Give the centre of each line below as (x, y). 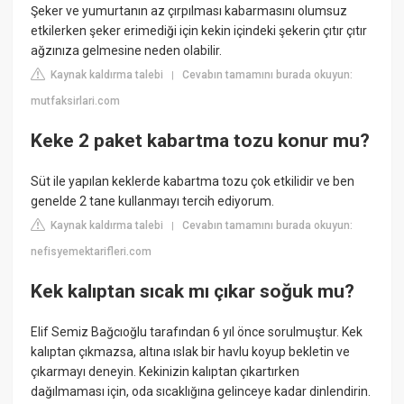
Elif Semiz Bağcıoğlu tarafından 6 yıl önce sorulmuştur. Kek (197, 332)
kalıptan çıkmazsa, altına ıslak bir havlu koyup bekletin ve (191, 352)
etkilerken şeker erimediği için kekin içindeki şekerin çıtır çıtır (199, 31)
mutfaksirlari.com (76, 101)
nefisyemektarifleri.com (92, 252)
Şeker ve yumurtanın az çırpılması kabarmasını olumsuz (189, 11)
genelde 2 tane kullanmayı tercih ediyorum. (153, 202)
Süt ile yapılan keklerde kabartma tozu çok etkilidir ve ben (193, 182)
